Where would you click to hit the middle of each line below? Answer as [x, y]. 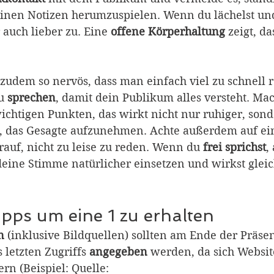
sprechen [31, 98]
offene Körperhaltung [168, 32]
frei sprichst [235, 147]
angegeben [120, 252]
